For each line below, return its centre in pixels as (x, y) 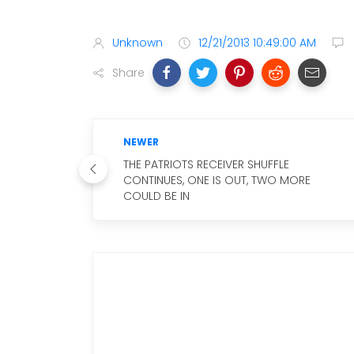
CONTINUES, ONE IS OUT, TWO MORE (217, 180)
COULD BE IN (156, 196)
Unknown (137, 42)
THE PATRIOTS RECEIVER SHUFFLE (206, 164)
